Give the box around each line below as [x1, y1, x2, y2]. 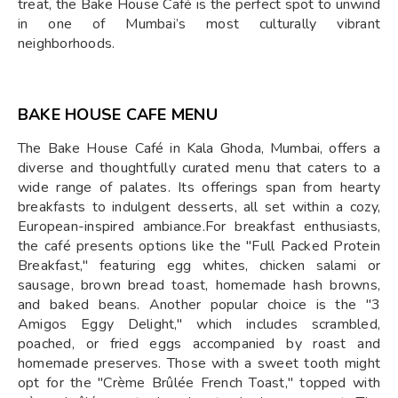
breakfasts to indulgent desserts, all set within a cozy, [18, 197, 380, 217]
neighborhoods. [18, 34, 115, 53]
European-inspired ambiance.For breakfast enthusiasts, [18, 217, 380, 236]
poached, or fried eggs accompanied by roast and [18, 334, 380, 354]
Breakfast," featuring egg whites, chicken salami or [18, 256, 380, 275]
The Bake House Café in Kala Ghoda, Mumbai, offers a [18, 139, 380, 158]
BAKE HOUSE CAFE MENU [18, 104, 218, 125]
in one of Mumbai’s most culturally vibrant [18, 14, 380, 34]
